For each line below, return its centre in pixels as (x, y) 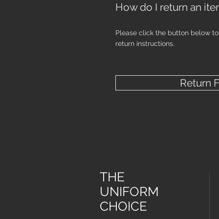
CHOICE (123, 207)
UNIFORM (129, 192)
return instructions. (145, 44)
